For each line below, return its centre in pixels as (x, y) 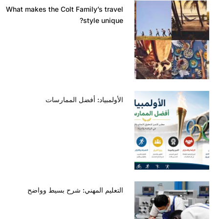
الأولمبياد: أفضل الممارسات (92, 100)
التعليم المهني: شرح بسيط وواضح (83, 190)
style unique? (111, 21)
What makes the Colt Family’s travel (72, 9)
